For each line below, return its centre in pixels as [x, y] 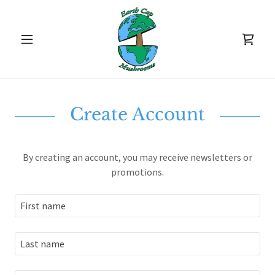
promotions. [137, 172]
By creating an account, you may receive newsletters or [137, 157]
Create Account [137, 114]
